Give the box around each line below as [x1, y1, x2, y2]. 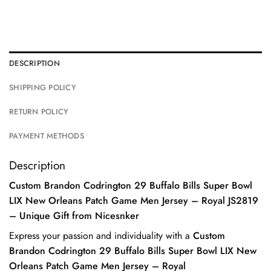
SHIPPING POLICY [9, 81, 76, 93]
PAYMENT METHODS [9, 129, 84, 142]
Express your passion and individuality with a [9, 229, 193, 243]
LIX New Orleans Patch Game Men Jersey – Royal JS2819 [9, 194, 258, 208]
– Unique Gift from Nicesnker [9, 209, 139, 223]
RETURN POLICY [9, 105, 69, 117]
